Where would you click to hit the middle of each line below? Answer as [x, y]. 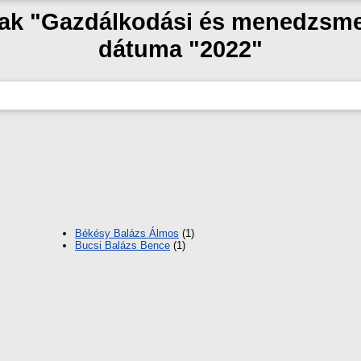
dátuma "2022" [180, 49]
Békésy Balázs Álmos [127, 234]
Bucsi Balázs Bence [122, 246]
